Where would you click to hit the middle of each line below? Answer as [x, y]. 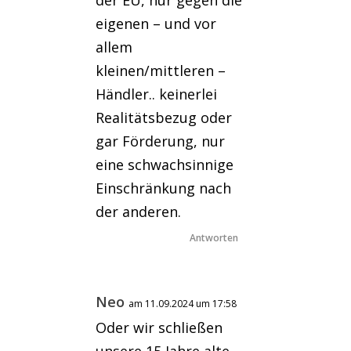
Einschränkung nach [164, 188]
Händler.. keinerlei [157, 94]
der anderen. [139, 212]
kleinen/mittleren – [161, 71]
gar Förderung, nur [161, 141]
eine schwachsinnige [165, 165]
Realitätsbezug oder [164, 118]
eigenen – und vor [156, 24]
